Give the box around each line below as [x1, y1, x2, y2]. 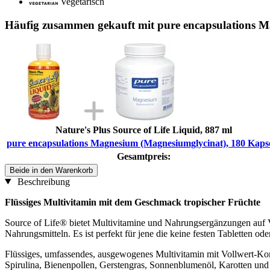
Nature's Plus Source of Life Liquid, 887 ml [55, 124, 232, 135]
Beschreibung [14, 176, 70, 187]
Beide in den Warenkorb [10, 165, 93, 175]
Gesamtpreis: [117, 151, 171, 162]
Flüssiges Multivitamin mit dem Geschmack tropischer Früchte [5, 196, 260, 207]
